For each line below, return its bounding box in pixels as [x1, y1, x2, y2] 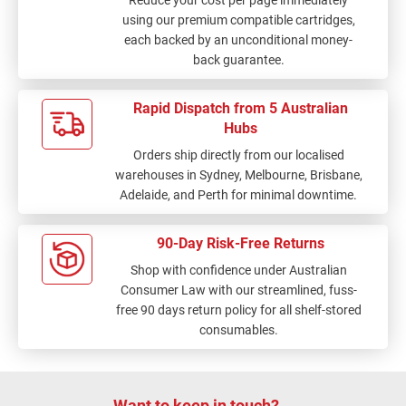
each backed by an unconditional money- [124, 33, 353, 47]
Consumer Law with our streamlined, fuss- [120, 283, 357, 297]
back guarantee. [192, 53, 285, 67]
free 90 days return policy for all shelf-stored [115, 303, 362, 317]
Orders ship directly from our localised [132, 148, 344, 162]
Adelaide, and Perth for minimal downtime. [120, 188, 358, 202]
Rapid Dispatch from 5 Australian [133, 100, 349, 117]
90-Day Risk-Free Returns [157, 235, 325, 252]
